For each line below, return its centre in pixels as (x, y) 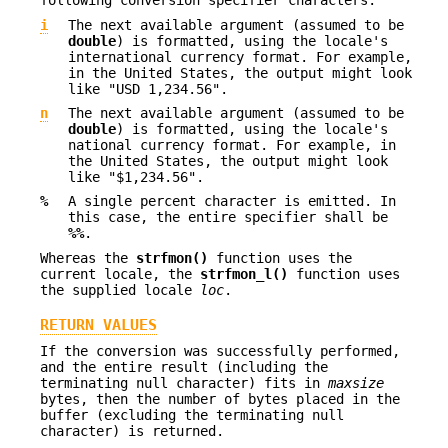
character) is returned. (132, 431)
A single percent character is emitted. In (232, 201)
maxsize (356, 383)
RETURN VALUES (98, 325)
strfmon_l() (244, 273)
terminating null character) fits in (184, 383)
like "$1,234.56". (136, 176)
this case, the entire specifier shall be (228, 217)
